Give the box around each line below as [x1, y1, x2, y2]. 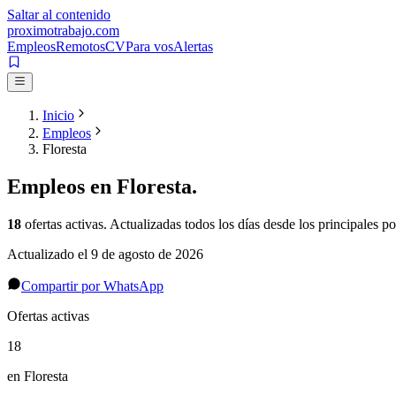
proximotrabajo [7, 23, 92, 38]
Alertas [173, 39, 213, 54]
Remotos [56, 39, 105, 54]
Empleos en [7, 175, 117, 199]
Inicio [42, 108, 74, 124]
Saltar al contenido [7, 7, 110, 22]
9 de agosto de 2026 [91, 247, 203, 263]
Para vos [126, 39, 173, 54]
